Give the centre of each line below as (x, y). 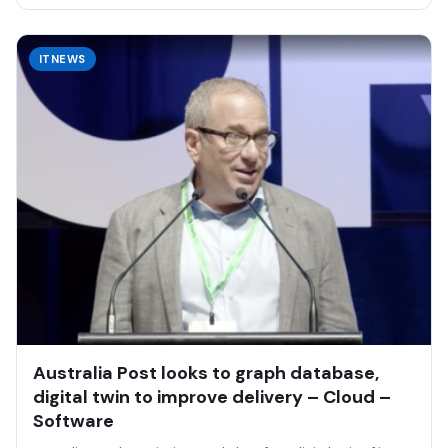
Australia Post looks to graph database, (206, 373)
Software (73, 421)
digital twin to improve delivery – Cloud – (212, 397)
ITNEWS (62, 59)
